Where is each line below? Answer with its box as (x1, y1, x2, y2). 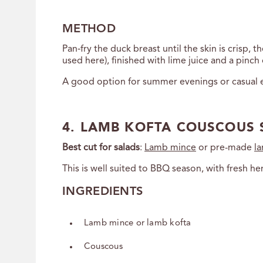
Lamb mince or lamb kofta (84, 218, 191, 228)
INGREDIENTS (62, 186, 143, 198)
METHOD (62, 23, 116, 35)
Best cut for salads (62, 143, 140, 153)
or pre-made (196, 143, 254, 153)
